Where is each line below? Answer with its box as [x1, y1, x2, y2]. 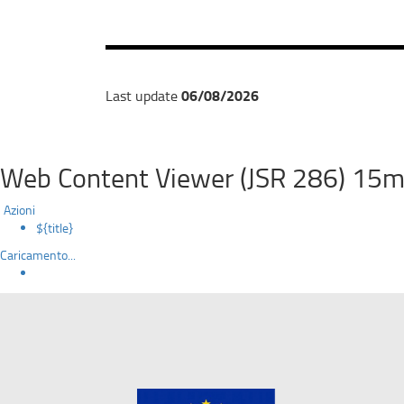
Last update [106, 86, 181, 106]
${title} [36, 219, 73, 236]
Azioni [4, 201, 35, 218]
